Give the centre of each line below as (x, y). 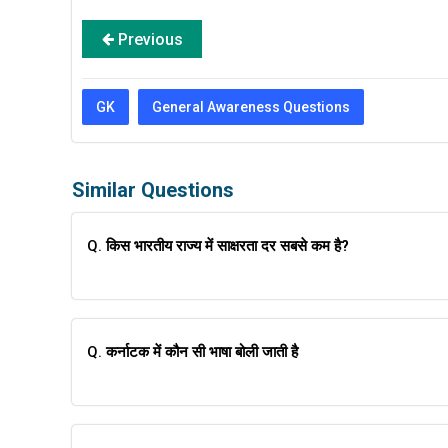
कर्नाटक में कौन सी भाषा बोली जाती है (202, 352)
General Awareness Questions (251, 107)
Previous (148, 39)
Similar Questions (153, 190)
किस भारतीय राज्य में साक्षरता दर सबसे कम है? (227, 246)
